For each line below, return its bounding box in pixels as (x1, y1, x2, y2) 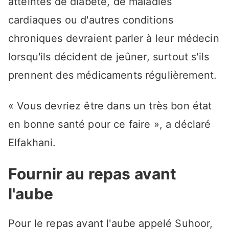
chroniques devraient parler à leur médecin (8, 32, 219, 45)
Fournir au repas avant (8, 165, 177, 184)
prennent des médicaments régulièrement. (8, 69, 217, 82)
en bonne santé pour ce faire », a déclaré (8, 118, 211, 131)
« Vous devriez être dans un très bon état (8, 100, 212, 112)
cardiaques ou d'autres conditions (8, 14, 174, 27)
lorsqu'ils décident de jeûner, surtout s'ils (8, 51, 210, 63)
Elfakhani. (8, 136, 56, 149)
